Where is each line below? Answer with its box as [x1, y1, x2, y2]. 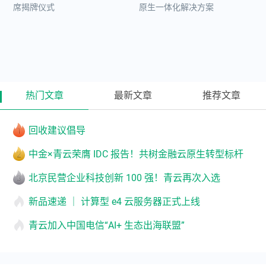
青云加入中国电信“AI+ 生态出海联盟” [28, 220, 185, 231]
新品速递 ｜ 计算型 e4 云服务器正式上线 [28, 196, 200, 207]
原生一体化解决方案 [139, 2, 214, 12]
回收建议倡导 [28, 125, 85, 136]
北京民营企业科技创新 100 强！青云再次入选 [28, 172, 220, 183]
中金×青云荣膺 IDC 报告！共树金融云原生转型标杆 [28, 148, 243, 160]
